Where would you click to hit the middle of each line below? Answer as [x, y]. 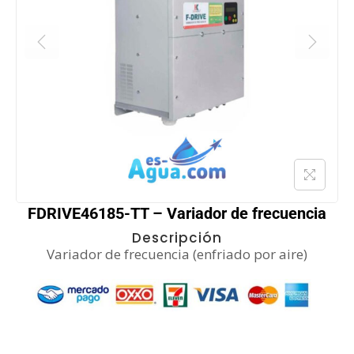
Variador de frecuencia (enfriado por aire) [177, 254]
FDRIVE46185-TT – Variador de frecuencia [177, 213]
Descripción [177, 237]
